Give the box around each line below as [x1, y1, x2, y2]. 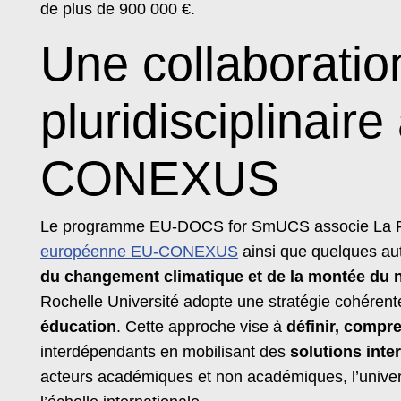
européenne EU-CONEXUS [40, 242, 238, 260]
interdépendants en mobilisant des [40, 342, 290, 361]
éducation [40, 317, 116, 336]
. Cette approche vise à [116, 317, 286, 336]
